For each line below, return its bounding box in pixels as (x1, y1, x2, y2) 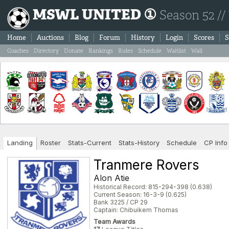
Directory (34, 47, 59, 54)
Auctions (37, 33, 64, 42)
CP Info (204, 139, 227, 147)
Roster (40, 139, 61, 147)
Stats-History (119, 139, 159, 147)
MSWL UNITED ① (33, 5, 156, 24)
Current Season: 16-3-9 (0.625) (94, 191, 187, 198)
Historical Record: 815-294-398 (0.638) (94, 183, 212, 191)
